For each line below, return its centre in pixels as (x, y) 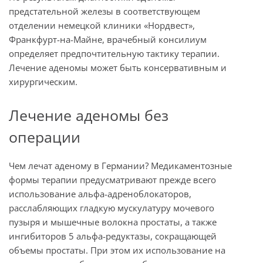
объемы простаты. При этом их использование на (117, 250)
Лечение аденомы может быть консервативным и (118, 67)
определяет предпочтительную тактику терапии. (114, 53)
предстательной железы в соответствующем (104, 11)
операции (45, 136)
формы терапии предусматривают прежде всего (112, 179)
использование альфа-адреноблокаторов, (100, 193)
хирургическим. (43, 81)
